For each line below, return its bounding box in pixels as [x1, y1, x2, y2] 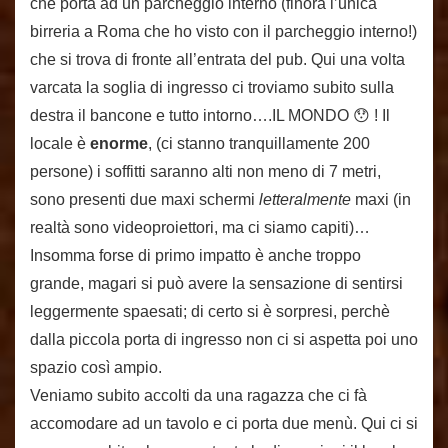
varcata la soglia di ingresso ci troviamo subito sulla [30, 79, 394, 96]
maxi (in [351, 191, 411, 208]
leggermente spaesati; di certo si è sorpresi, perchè [30, 303, 390, 320]
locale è [30, 135, 90, 152]
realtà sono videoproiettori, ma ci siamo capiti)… [30, 219, 370, 236]
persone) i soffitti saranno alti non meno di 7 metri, [30, 163, 381, 180]
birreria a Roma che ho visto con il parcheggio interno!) [30, 23, 417, 40]
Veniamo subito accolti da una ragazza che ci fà [30, 387, 367, 404]
